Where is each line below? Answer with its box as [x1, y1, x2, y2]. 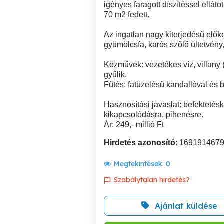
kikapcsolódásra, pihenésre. [104, 110, 203, 119]
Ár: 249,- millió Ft [104, 120, 164, 129]
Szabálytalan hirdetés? [114, 175, 190, 184]
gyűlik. [104, 70, 127, 79]
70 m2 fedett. [104, 10, 149, 19]
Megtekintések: [113, 159, 166, 168]
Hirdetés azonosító [104, 138, 175, 147]
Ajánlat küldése [154, 200, 217, 211]
